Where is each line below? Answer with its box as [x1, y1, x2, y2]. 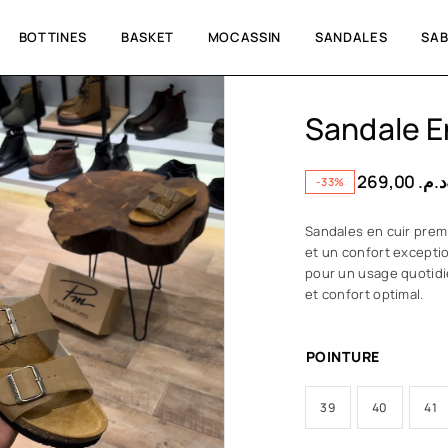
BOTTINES [18, 28, 87, 46]
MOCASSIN [207, 28, 282, 46]
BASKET [120, 28, 174, 46]
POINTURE [306, 347, 380, 366]
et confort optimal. [305, 285, 424, 303]
